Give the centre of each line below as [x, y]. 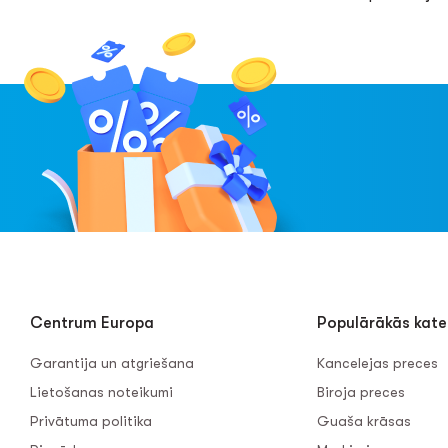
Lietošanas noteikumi [101, 392]
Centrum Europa [92, 323]
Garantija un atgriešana [112, 363]
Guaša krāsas [363, 421]
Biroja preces [360, 392]
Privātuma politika [91, 421]
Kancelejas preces [377, 363]
